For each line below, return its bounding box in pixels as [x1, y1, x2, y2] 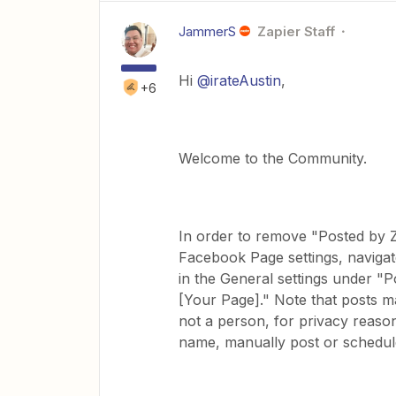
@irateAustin [197, 72, 281, 89]
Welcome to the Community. [179, 149, 367, 167]
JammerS [179, 23, 236, 40]
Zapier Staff [256, 23, 335, 40]
